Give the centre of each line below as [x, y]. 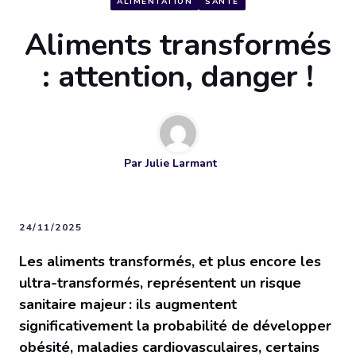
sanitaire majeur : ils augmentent [128, 305]
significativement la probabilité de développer [175, 326]
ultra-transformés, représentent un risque [160, 283]
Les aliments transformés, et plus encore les [170, 262]
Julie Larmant [181, 164]
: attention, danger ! [178, 77]
